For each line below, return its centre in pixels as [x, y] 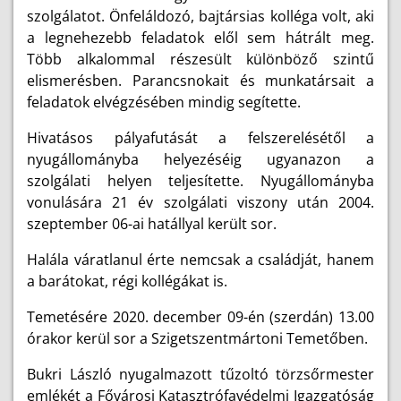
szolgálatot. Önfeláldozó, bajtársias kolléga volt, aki [200, 16]
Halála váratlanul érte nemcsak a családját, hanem [200, 260]
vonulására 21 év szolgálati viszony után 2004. [200, 202]
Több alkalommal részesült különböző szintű [200, 59]
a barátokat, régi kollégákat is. [127, 281]
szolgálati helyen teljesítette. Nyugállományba [200, 181]
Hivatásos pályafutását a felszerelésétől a [200, 138]
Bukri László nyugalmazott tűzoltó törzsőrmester [200, 374]
